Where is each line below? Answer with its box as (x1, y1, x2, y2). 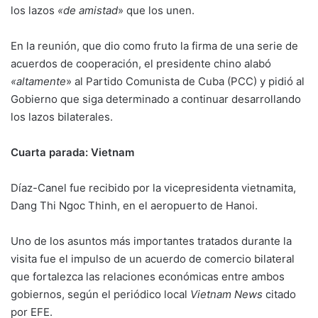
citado (263, 287, 296, 302)
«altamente (11, 75, 66, 89)
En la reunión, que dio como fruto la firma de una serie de (11, 39, 298, 53)
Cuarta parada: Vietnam (11, 146, 134, 160)
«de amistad (57, 4, 118, 18)
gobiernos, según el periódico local (11, 287, 190, 302)
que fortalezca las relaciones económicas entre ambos (11, 270, 285, 284)
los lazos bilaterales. (11, 110, 113, 124)
